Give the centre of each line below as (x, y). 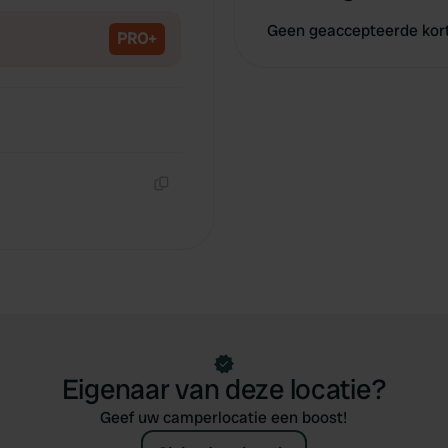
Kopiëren (187, 203)
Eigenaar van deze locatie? (224, 389)
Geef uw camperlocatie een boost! (224, 417)
